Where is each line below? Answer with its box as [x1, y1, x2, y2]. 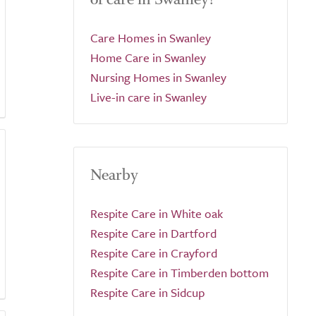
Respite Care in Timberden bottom [90, 264, 269, 281]
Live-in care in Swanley [90, 88, 207, 106]
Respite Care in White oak [90, 205, 223, 222]
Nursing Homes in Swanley [90, 68, 226, 86]
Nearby [90, 165, 138, 185]
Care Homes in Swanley [90, 29, 211, 47]
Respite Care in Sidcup [90, 284, 205, 301]
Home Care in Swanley [90, 49, 206, 66]
